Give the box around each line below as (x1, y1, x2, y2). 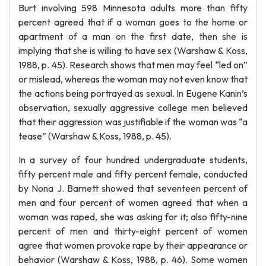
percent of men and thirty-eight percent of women (18, 225, 248, 237)
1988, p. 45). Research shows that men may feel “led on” (18, 59, 248, 71)
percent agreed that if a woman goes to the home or (18, 16, 248, 28)
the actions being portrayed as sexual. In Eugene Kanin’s (18, 87, 248, 99)
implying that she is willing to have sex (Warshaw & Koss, (18, 45, 248, 56)
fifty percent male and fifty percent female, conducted (18, 168, 248, 180)
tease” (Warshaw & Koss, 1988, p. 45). (18, 130, 172, 142)
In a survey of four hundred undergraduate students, (18, 154, 248, 166)
